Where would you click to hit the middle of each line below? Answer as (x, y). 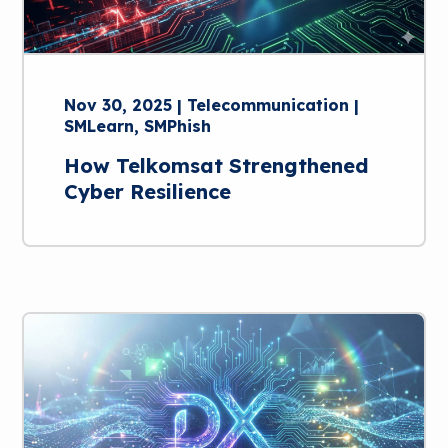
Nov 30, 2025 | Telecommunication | (212, 104)
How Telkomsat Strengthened (217, 165)
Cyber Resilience (148, 191)
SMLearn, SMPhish (138, 125)
